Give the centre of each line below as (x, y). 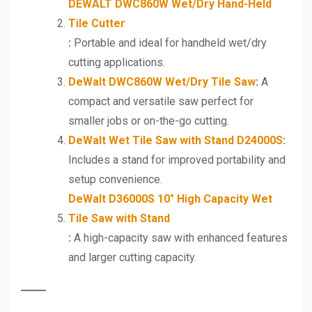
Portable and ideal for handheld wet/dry (169, 42)
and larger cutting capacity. (132, 257)
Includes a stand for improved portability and (177, 159)
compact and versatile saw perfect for (161, 101)
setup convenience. (115, 179)
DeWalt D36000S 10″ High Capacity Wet (170, 198)
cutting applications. (117, 62)
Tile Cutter (97, 23)
